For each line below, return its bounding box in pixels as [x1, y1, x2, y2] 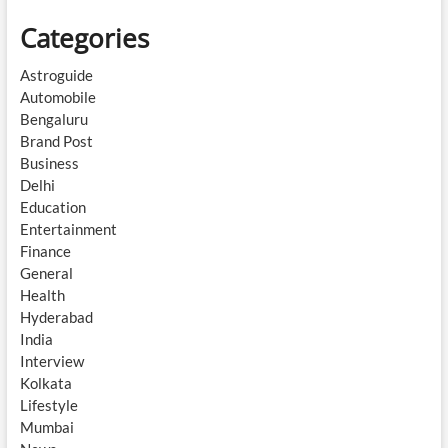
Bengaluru [19, 110, 88, 129]
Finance [19, 242, 71, 261]
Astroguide [19, 66, 93, 85]
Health [19, 286, 65, 305]
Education [19, 198, 86, 217]
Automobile [19, 88, 96, 107]
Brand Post [19, 132, 93, 151]
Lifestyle [19, 396, 78, 415]
